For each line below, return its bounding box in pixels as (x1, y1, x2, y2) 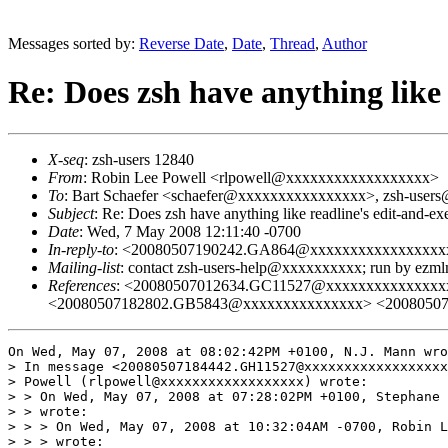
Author (322, 35, 367, 52)
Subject (48, 204, 94, 222)
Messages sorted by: (8, 35, 139, 52)
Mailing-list (48, 258, 120, 276)
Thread (270, 35, 315, 52)
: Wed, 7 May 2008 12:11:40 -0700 (79, 222, 301, 240)
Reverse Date (139, 35, 224, 52)
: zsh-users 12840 (84, 150, 194, 168)
